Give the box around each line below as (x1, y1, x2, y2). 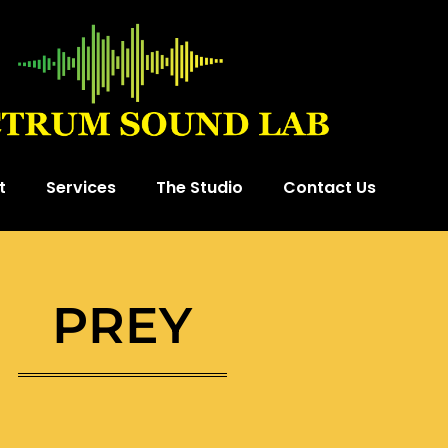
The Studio (156, 176, 243, 200)
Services (46, 176, 116, 200)
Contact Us (283, 176, 376, 200)
